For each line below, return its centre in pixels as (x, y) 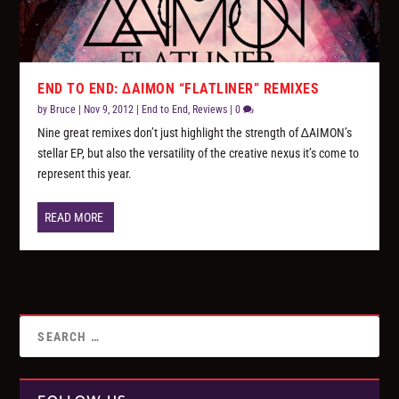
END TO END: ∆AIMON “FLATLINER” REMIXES (179, 89)
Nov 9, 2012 (109, 110)
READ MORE (74, 218)
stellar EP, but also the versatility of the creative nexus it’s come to (199, 154)
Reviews (210, 110)
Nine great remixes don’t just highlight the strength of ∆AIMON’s (195, 133)
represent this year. (85, 174)
